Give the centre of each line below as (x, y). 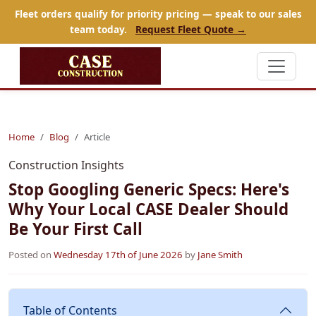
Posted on (31, 255)
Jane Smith (220, 255)
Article (97, 137)
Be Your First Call (75, 229)
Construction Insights (66, 165)
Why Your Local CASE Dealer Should (148, 209)
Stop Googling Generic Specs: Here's (149, 190)
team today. (100, 29)
